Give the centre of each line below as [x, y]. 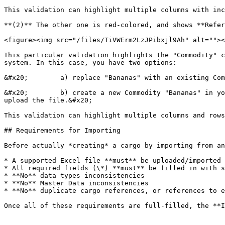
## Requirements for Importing [62, 130]
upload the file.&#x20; [48, 100]
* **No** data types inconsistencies [74, 176]
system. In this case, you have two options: [90, 63]
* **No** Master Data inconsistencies [76, 183]
